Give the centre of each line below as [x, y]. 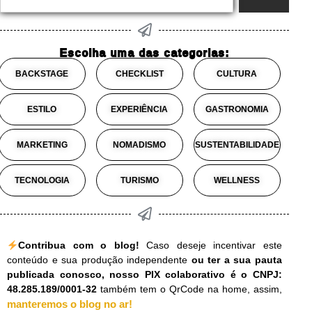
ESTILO [42, 110]
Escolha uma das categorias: [145, 53]
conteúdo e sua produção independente [97, 260]
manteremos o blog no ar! [70, 304]
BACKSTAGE [42, 74]
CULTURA [237, 74]
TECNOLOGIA [42, 181]
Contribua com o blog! [78, 245]
